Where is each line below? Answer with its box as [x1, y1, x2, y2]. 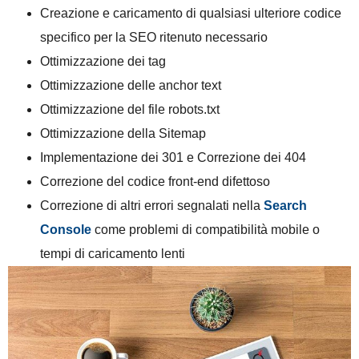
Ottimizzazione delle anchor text [40, 79, 221, 93]
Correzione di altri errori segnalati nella [40, 199, 264, 213]
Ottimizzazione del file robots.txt [40, 103, 220, 117]
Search [264, 199, 307, 213]
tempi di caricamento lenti [40, 247, 185, 261]
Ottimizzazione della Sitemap [40, 127, 206, 141]
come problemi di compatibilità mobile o [95, 223, 320, 237]
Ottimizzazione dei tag [40, 54, 166, 69]
